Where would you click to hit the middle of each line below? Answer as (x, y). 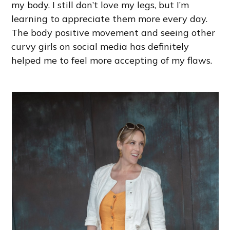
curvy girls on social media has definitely (100, 46)
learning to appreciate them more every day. (110, 18)
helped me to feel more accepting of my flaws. (112, 60)
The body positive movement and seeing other (113, 32)
